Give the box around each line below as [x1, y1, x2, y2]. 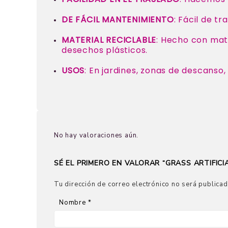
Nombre [59, 197, 88, 207]
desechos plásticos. [62, 44, 148, 56]
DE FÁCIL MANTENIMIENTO [62, 13, 174, 25]
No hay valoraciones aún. [54, 130, 139, 140]
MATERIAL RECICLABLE [62, 34, 157, 46]
